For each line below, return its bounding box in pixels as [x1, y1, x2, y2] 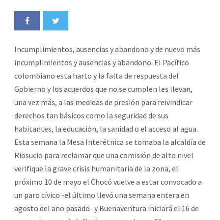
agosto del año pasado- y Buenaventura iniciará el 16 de [14, 203, 199, 213]
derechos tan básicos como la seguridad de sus [14, 110, 168, 120]
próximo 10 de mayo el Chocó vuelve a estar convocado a [14, 176, 202, 187]
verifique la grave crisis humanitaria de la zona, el [14, 163, 178, 173]
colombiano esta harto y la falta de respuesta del [14, 70, 179, 81]
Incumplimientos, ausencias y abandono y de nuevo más [14, 44, 200, 54]
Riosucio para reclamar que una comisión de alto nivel [14, 150, 193, 160]
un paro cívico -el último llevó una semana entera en [14, 190, 189, 200]
